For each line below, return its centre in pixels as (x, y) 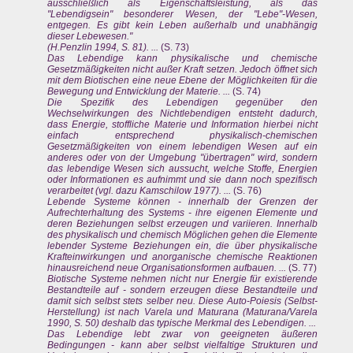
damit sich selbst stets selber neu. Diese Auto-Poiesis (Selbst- (183, 301)
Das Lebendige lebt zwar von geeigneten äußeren (183, 334)
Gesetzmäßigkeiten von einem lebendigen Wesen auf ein (183, 147)
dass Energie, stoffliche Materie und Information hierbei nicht (183, 125)
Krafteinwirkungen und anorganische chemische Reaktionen (183, 257)
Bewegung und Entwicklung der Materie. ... (139, 92)
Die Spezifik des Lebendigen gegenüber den (183, 103)
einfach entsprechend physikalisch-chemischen (183, 136)
